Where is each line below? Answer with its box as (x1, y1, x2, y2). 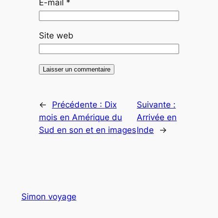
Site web (38, 30, 73, 40)
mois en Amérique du (38, 112, 122, 122)
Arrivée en (137, 112, 177, 122)
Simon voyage (21, 191, 76, 201)
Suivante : (137, 99, 176, 109)
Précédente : (52, 99, 105, 109)
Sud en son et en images (38, 125, 136, 135)
